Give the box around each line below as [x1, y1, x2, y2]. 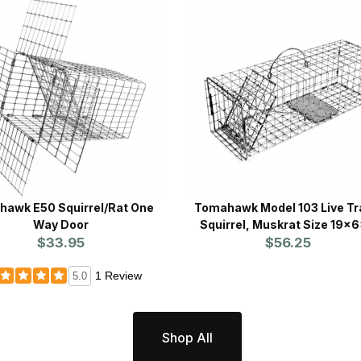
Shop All [161, 329, 213, 346]
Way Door [32, 217, 89, 231]
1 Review [94, 268, 142, 282]
